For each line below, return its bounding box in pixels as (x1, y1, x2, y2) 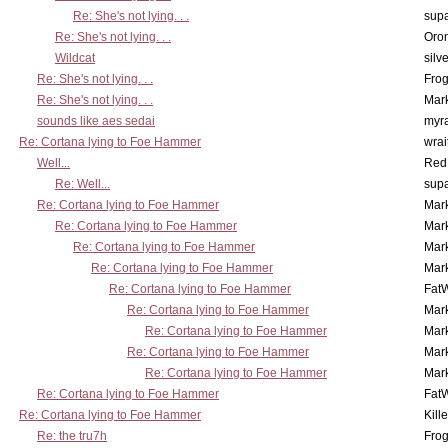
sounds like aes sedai (37, 114, 155, 128)
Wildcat (55, 51, 95, 65)
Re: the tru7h (37, 429, 107, 443)
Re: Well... (55, 177, 110, 191)
